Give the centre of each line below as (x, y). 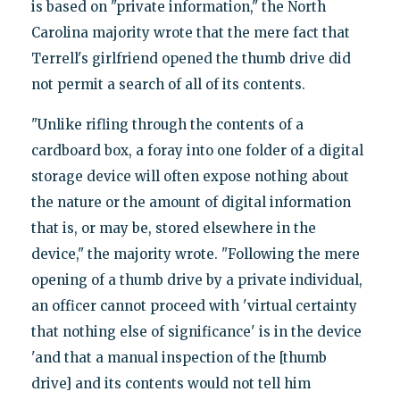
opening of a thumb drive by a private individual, (196, 279)
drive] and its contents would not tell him (171, 383)
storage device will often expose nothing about (190, 176)
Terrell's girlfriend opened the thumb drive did (191, 58)
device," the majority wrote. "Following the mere (195, 254)
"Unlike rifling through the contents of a (167, 124)
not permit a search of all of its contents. (168, 84)
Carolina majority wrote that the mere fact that (190, 32)
